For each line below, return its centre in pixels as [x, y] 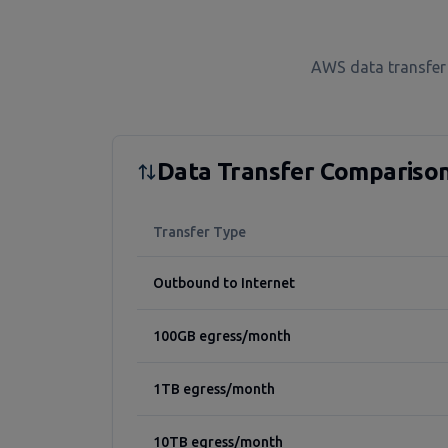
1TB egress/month [214, 389]
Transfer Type [199, 232]
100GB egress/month [222, 336]
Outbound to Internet [224, 283]
